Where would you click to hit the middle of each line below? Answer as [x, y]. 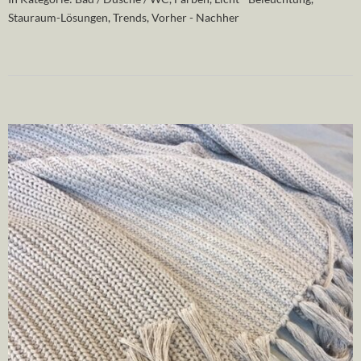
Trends [130, 18]
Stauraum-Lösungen [58, 18]
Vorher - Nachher [195, 18]
